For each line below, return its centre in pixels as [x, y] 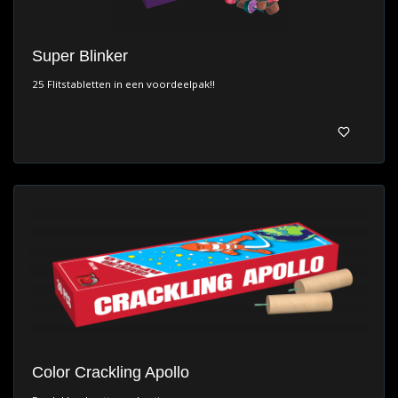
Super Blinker [80, 56]
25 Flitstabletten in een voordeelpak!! [123, 84]
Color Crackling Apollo [111, 373]
